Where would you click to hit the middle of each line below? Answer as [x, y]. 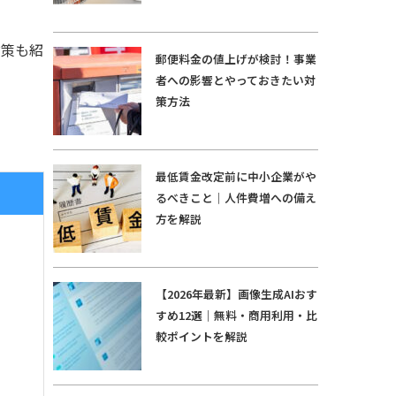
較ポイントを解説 [202, 336]
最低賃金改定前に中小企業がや [236, 176]
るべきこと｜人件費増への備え [236, 198]
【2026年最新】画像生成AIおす [236, 294]
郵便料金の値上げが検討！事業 [236, 59]
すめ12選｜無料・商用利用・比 [236, 315]
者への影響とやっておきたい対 [236, 80]
